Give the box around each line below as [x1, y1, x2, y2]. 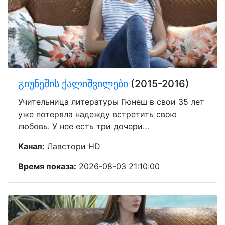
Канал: [18, 141, 45, 151]
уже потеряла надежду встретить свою [18, 108, 177, 119]
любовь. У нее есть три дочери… [18, 121, 149, 131]
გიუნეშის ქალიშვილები [18, 77, 128, 90]
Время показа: [18, 161, 76, 171]
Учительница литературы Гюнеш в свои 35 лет [18, 96, 204, 107]
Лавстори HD [45, 141, 100, 151]
